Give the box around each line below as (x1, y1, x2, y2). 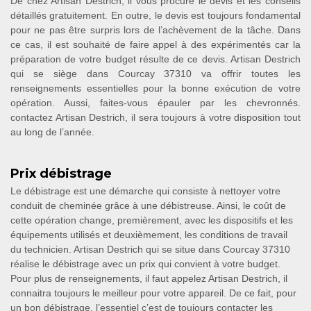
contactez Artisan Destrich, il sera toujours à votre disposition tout (10, 112, 301, 123)
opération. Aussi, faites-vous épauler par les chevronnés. (10, 97, 301, 108)
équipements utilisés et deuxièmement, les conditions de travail (10, 229, 287, 240)
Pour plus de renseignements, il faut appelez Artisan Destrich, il (10, 273, 287, 284)
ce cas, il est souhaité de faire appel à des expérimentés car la (10, 39, 301, 50)
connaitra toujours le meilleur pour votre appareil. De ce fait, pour (10, 287, 296, 299)
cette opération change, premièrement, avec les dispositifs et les (10, 215, 293, 226)
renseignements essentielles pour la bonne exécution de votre (10, 83, 301, 94)
